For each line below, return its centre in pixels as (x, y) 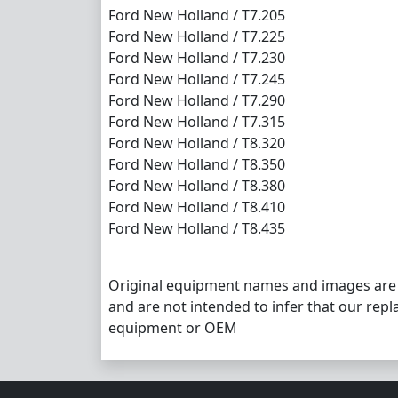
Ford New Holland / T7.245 (197, 79)
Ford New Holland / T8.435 (197, 228)
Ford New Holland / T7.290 (197, 100)
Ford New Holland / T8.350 (197, 164)
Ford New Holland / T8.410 (197, 207)
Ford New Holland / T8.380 (197, 185)
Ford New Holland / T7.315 (197, 121)
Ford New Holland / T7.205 (197, 15)
